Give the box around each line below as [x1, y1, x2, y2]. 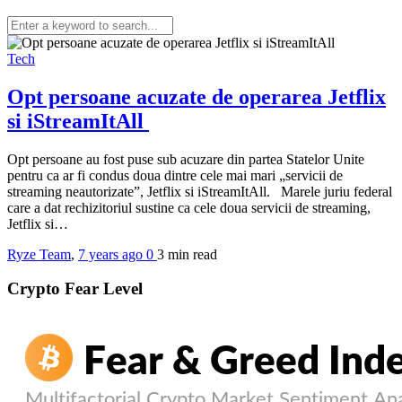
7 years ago [78, 246, 146, 262]
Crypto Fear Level [7, 279, 143, 299]
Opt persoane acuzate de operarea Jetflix [7, 84, 386, 109]
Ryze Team [7, 246, 71, 262]
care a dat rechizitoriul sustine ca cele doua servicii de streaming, [7, 199, 371, 215]
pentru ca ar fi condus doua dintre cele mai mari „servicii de [7, 167, 343, 183]
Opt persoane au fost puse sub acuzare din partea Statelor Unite [7, 151, 364, 167]
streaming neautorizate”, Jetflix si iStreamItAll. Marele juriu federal [7, 183, 392, 199]
